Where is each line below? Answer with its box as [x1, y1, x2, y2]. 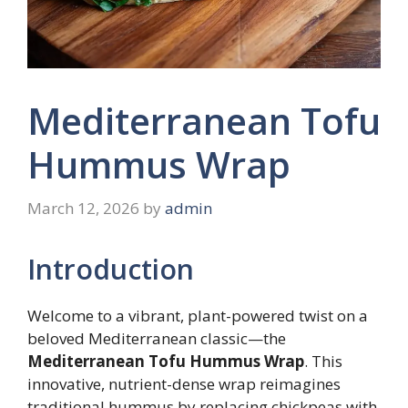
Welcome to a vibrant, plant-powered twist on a [27, 304, 368, 326]
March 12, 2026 [27, 197, 139, 219]
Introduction [27, 250, 194, 288]
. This [304, 350, 342, 372]
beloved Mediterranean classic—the [27, 327, 286, 349]
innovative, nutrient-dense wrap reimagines [27, 372, 341, 394]
